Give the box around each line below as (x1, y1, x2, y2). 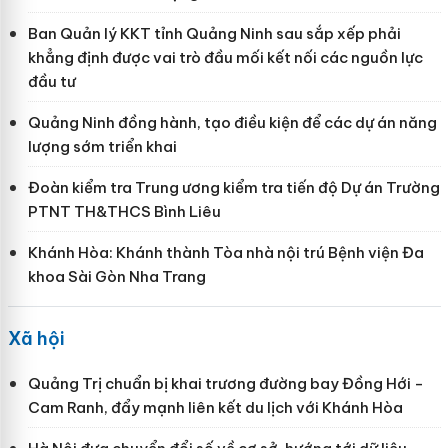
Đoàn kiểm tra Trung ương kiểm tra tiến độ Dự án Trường (27, 178, 440, 198)
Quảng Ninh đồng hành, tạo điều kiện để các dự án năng (27, 113, 437, 133)
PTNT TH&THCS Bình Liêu (27, 202, 221, 222)
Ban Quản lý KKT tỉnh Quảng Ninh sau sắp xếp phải (27, 24, 401, 44)
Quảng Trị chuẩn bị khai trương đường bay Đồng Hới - (27, 374, 424, 394)
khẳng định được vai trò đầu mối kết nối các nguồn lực (27, 48, 423, 68)
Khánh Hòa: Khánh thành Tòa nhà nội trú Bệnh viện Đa (27, 243, 424, 263)
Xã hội (7, 327, 65, 351)
